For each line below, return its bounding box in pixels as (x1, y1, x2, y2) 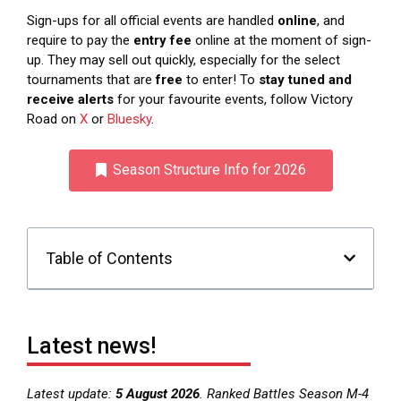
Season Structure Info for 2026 (112, 160, 306, 178)
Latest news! (27, 332, 156, 359)
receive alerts (27, 91, 114, 108)
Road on (27, 111, 80, 128)
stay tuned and (259, 72, 352, 89)
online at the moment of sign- (192, 32, 371, 49)
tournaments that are (27, 72, 156, 89)
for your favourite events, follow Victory (114, 91, 353, 108)
